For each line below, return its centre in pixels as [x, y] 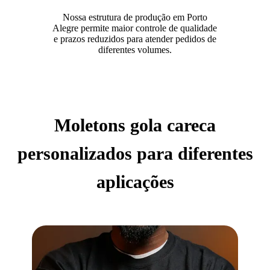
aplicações [135, 181]
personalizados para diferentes [135, 153]
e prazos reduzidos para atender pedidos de [135, 39]
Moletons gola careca [135, 125]
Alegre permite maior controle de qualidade [135, 28]
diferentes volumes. [135, 49]
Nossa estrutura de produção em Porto [135, 17]
